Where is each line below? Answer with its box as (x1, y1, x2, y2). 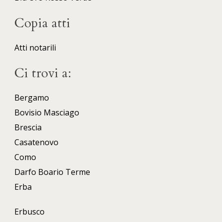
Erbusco (14, 206, 45, 218)
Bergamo (14, 92, 49, 104)
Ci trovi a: (14, 64, 71, 82)
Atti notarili (14, 42, 56, 54)
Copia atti (14, 14, 70, 32)
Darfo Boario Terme (14, 166, 90, 178)
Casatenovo (14, 137, 58, 148)
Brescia (14, 122, 42, 133)
